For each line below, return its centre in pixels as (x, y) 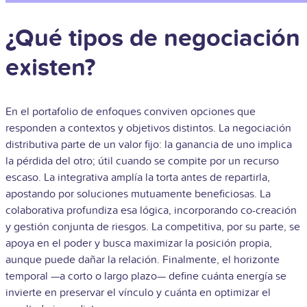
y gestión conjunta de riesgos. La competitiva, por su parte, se (153, 227)
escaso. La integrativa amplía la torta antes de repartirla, (138, 177)
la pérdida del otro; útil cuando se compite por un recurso (142, 161)
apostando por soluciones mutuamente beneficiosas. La (138, 194)
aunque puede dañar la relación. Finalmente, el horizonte (143, 260)
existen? (50, 68)
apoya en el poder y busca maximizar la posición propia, (139, 243)
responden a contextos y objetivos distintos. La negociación (148, 128)
